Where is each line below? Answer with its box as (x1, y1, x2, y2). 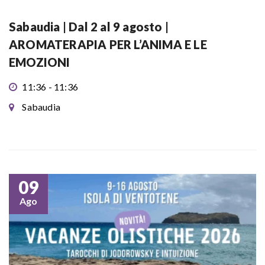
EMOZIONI (9, 55, 70, 70)
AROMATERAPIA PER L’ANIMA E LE (9, 37, 207, 52)
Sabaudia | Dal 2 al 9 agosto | (9, 20, 169, 34)
